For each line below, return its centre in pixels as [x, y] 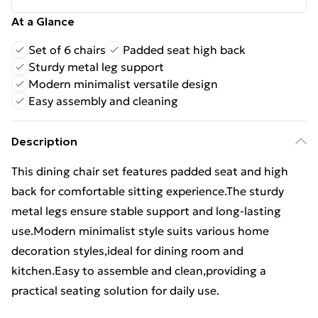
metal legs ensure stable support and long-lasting [146, 211]
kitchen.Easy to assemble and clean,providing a [139, 270]
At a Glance [43, 21]
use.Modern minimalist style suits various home [140, 231]
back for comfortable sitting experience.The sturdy [148, 191]
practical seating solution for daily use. [115, 290]
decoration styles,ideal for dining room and [127, 251]
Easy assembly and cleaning [103, 101]
